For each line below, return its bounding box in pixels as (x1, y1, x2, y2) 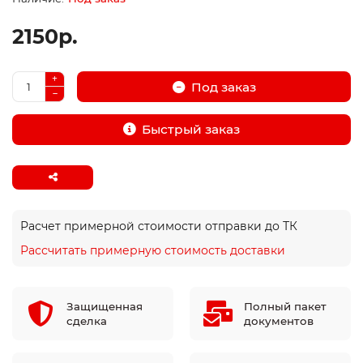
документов (244, 314, 314, 328)
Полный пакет (244, 300, 327, 314)
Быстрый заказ (142, 122, 240, 138)
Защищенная (66, 300, 143, 314)
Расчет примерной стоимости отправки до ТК (20, 219, 297, 234)
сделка (66, 314, 107, 328)
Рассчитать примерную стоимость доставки (20, 243, 285, 258)
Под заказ (190, 79, 256, 95)
